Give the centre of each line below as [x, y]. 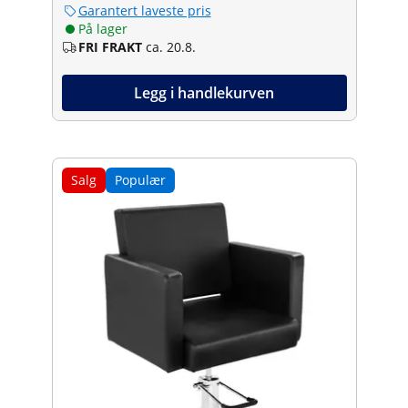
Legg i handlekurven [204, 92]
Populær [140, 179]
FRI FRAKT [110, 46]
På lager [102, 28]
